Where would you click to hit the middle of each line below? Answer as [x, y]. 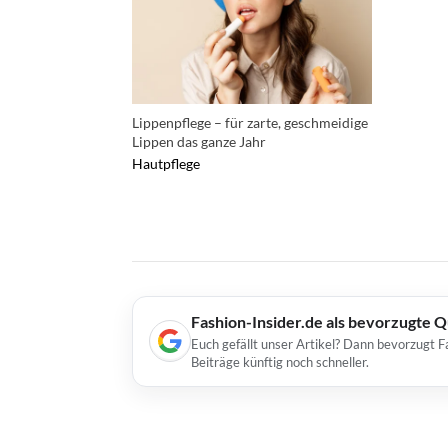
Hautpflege [166, 163]
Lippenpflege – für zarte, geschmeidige [250, 122]
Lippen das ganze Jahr [199, 141]
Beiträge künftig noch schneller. [280, 361]
